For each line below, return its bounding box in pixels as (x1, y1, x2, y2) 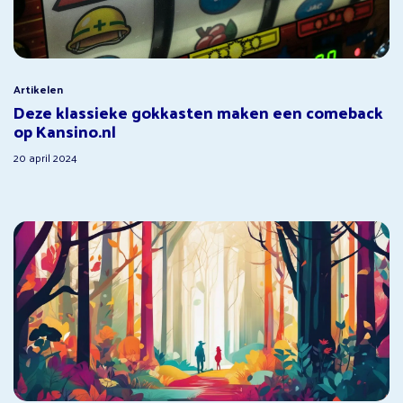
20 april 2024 (13, 147, 77, 167)
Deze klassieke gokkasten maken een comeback (13, 96, 383, 127)
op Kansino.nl (13, 115, 116, 146)
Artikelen (13, 78, 63, 99)
